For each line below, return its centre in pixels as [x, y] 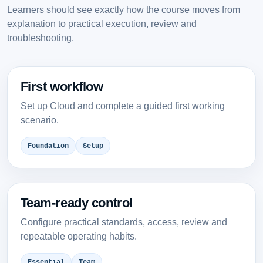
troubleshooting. [41, 37]
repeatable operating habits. [78, 237]
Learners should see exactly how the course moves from [124, 9]
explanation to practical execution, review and [102, 23]
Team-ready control [76, 203]
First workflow [62, 87]
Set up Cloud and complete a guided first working [122, 106]
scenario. [39, 120]
